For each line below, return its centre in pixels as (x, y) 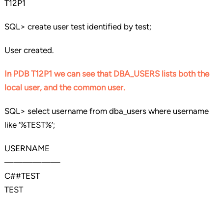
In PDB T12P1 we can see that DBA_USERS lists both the (107, 74)
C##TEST (22, 176)
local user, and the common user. (65, 88)
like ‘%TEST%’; (29, 125)
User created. (29, 50)
